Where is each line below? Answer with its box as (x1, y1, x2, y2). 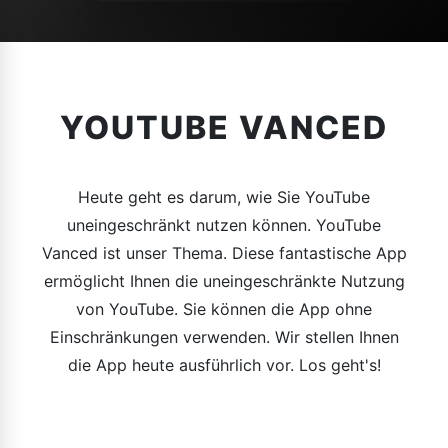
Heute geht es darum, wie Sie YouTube (78, 187, 370, 207)
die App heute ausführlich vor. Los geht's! (67, 355, 381, 375)
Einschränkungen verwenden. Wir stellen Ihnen (49, 327, 399, 347)
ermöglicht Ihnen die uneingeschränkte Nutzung (43, 271, 405, 291)
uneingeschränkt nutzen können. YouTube (67, 215, 381, 235)
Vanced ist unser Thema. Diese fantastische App (41, 243, 407, 263)
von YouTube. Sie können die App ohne (76, 299, 372, 319)
